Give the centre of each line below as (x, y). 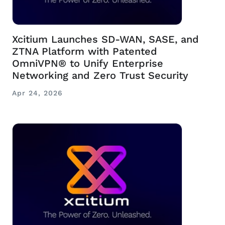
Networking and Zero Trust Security (100, 76)
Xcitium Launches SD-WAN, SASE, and (105, 39)
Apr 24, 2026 (37, 93)
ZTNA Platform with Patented (85, 51)
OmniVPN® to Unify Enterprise (88, 64)
